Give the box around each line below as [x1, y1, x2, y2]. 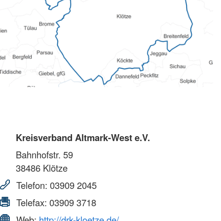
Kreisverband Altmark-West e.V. [16, 131, 150, 145]
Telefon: [14, 179, 50, 192]
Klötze [40, 161, 68, 175]
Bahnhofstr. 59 [16, 148, 73, 161]
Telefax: [14, 196, 49, 209]
